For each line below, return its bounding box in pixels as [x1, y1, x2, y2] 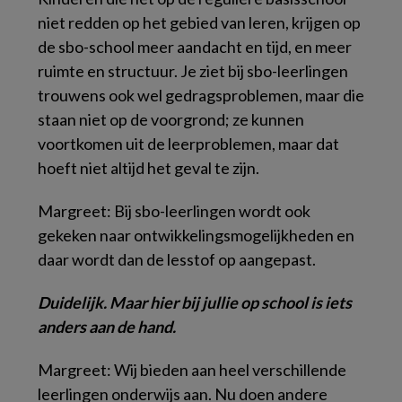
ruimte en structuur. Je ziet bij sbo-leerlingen [38, 61, 348, 81]
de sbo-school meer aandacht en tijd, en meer [38, 37, 352, 57]
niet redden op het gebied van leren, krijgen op [38, 13, 361, 32]
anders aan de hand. [38, 317, 176, 336]
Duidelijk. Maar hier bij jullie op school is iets [38, 293, 352, 312]
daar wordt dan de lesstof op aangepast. [38, 249, 316, 269]
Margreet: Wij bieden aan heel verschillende [38, 360, 346, 380]
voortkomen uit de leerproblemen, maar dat [38, 134, 339, 153]
